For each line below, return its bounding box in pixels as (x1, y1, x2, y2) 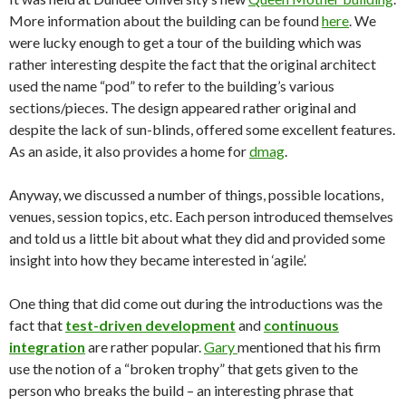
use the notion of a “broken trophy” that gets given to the (9, 360, 358, 377)
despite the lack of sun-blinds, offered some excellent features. (9, 121, 395, 138)
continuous (264, 316, 339, 333)
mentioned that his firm (237, 338, 381, 355)
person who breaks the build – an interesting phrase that (9, 382, 353, 399)
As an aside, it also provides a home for (9, 142, 249, 159)
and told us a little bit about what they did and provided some (9, 229, 385, 246)
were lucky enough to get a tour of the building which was (9, 34, 362, 51)
